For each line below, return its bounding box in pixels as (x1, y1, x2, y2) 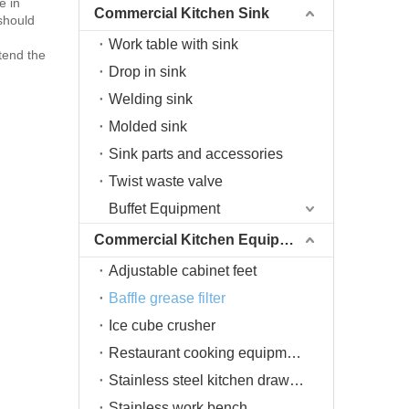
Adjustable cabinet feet (109, 263, 257, 278)
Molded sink (109, 119, 187, 134)
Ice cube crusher (109, 318, 215, 333)
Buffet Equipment (109, 201, 220, 216)
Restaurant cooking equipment (287, 345, 301, 361)
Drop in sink (109, 64, 186, 79)
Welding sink (109, 91, 193, 107)
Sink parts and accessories (109, 146, 283, 162)
